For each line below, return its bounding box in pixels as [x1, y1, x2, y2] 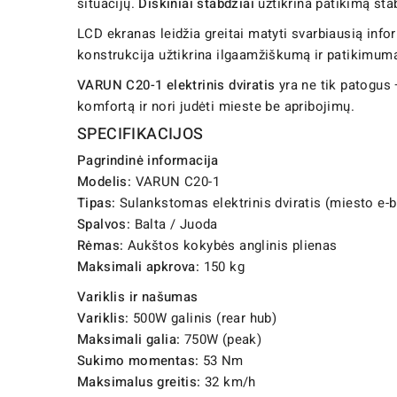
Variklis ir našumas [77, 287, 198, 307]
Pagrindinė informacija [77, 151, 219, 171]
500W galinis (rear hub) [128, 308, 277, 329]
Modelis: [77, 172, 132, 192]
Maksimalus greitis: [77, 372, 201, 393]
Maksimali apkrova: [77, 257, 200, 277]
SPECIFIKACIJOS [77, 122, 204, 147]
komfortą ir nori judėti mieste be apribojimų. [77, 97, 354, 117]
